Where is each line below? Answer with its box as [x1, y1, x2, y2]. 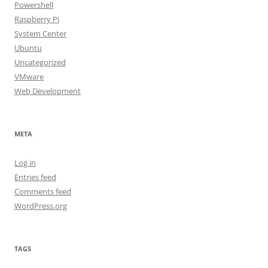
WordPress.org [14, 200, 67, 211]
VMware [14, 71, 44, 82]
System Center [14, 28, 66, 39]
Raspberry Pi [14, 14, 59, 25]
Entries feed [14, 172, 56, 182]
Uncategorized [14, 57, 66, 68]
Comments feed [14, 186, 71, 197]
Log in [14, 157, 36, 168]
